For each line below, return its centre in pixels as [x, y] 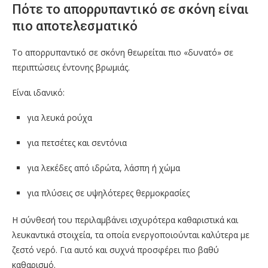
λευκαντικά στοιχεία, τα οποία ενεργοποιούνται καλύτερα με [131, 235]
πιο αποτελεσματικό [75, 26]
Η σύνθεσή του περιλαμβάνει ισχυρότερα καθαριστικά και [125, 220]
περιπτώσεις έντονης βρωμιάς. [71, 68]
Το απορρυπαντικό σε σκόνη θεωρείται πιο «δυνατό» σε [123, 53]
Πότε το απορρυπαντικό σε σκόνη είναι [130, 10]
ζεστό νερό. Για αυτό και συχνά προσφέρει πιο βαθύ [115, 250]
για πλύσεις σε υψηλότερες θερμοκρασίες [108, 193]
